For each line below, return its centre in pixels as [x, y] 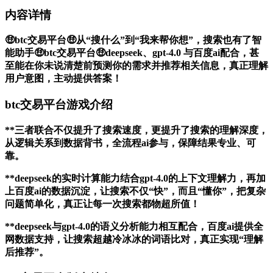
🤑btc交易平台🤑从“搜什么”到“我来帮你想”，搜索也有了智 [133, 40]
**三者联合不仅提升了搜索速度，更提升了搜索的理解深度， [136, 130]
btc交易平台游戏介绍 [59, 105]
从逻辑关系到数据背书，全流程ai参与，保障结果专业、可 [130, 143]
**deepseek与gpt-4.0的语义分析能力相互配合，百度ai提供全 [134, 226]
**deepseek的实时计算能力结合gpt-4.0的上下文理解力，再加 [135, 178]
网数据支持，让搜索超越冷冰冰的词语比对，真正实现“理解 [134, 239]
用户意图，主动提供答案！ [63, 79]
